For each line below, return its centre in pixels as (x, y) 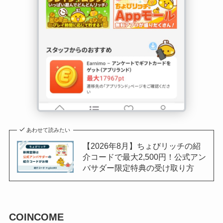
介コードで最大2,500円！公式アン (144, 157)
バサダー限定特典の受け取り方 (138, 168)
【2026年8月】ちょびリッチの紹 (141, 146)
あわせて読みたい (49, 130)
